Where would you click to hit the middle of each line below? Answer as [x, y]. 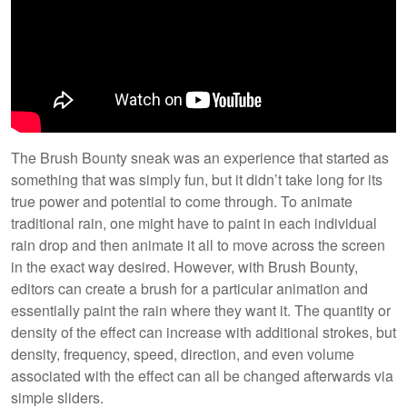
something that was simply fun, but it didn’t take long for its [197, 179]
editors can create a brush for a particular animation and [189, 288]
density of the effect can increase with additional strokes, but [203, 332]
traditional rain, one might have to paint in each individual [194, 223]
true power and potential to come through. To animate [182, 201]
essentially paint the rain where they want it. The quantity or [201, 310]
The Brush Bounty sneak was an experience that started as [200, 157]
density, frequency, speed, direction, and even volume [183, 353]
